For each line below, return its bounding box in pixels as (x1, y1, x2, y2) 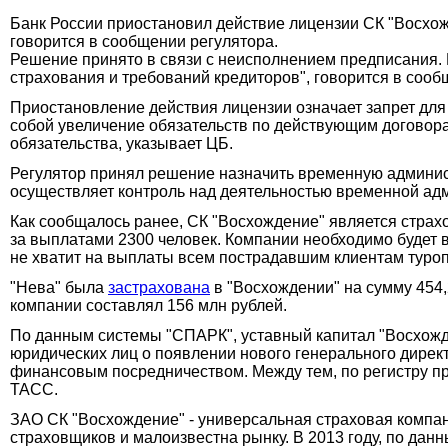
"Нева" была (10, 278, 108, 296)
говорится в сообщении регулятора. (10, 32, 278, 50)
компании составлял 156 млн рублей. (10, 296, 287, 314)
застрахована (108, 278, 210, 296)
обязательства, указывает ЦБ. (10, 134, 233, 152)
